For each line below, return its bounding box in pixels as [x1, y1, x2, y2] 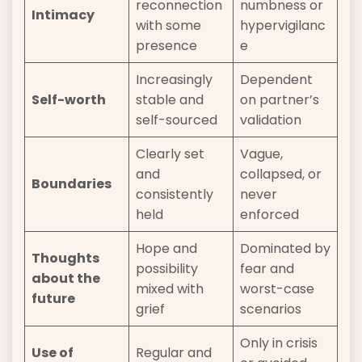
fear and [240, 259, 294, 279]
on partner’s [240, 90, 319, 110]
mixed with [136, 280, 204, 299]
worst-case [240, 280, 314, 299]
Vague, [240, 145, 283, 164]
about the [32, 269, 100, 288]
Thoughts [32, 249, 99, 268]
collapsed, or [240, 165, 322, 184]
